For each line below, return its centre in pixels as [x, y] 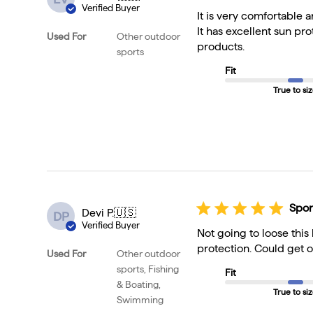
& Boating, [139, 285]
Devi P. [98, 213]
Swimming [140, 300]
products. [221, 47]
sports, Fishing [148, 269]
